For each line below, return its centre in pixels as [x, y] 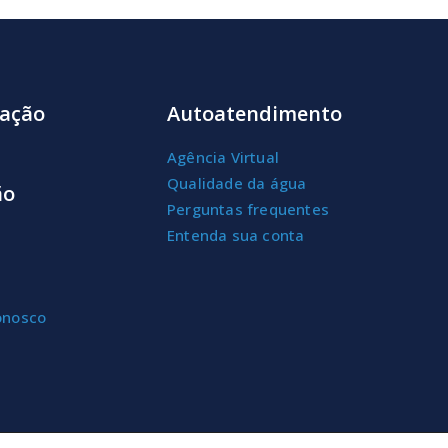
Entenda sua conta [236, 234]
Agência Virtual [223, 156]
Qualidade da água [237, 182]
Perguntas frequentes [248, 208]
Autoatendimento [254, 113]
